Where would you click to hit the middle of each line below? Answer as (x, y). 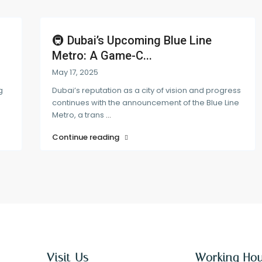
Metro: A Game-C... (102, 55)
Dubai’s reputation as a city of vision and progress (146, 90)
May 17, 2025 (75, 72)
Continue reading (87, 137)
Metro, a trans (79, 115)
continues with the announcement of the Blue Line (146, 102)
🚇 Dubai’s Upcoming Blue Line (132, 40)
